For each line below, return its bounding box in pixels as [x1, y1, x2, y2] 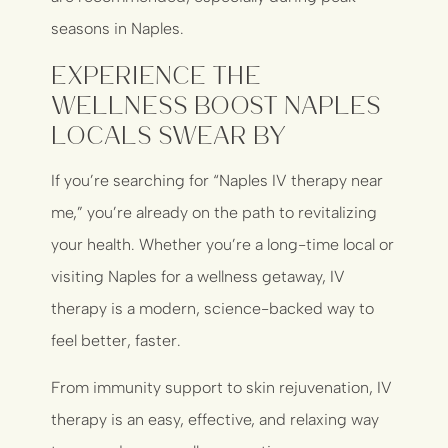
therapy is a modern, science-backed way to [51, 299, 375, 319]
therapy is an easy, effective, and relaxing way [51, 409, 380, 429]
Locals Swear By [51, 121, 287, 147]
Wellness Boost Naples [51, 91, 382, 117]
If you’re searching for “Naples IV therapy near [51, 171, 384, 191]
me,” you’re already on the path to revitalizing [51, 203, 378, 223]
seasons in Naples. [51, 18, 185, 38]
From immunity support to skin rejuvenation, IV [51, 377, 393, 397]
